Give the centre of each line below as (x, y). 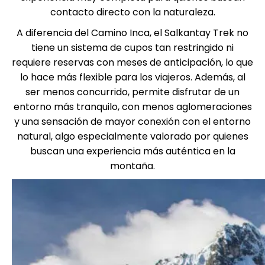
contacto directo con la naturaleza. (132, 12)
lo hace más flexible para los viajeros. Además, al (132, 77)
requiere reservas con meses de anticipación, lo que (132, 62)
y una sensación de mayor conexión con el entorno (132, 122)
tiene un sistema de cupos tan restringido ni (132, 48)
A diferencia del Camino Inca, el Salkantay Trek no (132, 33)
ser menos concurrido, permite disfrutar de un (132, 92)
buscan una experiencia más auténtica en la (132, 151)
